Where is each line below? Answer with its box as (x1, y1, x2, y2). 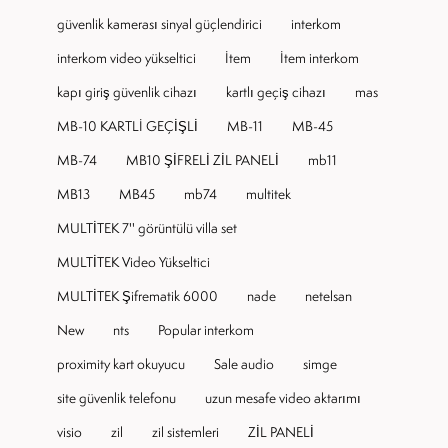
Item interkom (280, 48, 359, 67)
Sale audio (214, 354, 274, 373)
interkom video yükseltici (57, 48, 196, 67)
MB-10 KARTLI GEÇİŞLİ (57, 116, 198, 135)
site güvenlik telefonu (57, 388, 176, 407)
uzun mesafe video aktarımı (205, 388, 361, 407)
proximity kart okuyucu (57, 354, 185, 373)
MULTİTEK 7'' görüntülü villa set (57, 218, 237, 237)
